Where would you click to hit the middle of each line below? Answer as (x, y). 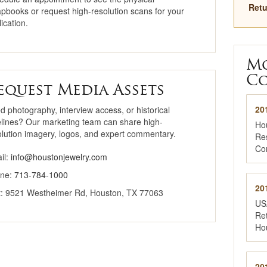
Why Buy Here (215, 14)
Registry (215, 58)
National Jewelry (215, 40)
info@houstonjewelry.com (59, 157)
